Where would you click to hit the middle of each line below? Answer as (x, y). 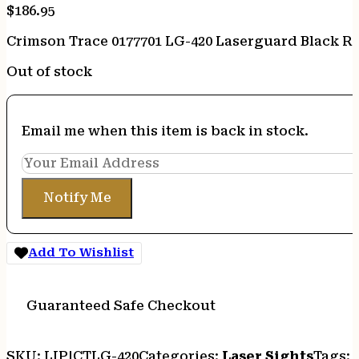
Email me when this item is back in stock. (165, 131)
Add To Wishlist (81, 253)
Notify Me (77, 198)
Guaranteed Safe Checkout (121, 306)
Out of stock (49, 72)
